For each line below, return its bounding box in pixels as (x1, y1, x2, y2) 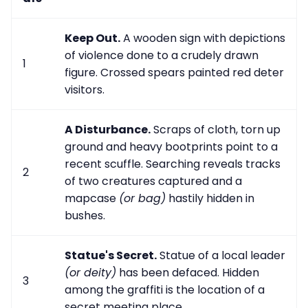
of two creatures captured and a (65, 173, 242, 190)
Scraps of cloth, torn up (151, 122, 280, 138)
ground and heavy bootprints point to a (65, 139, 278, 155)
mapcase (65, 190, 119, 207)
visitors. (65, 82, 104, 98)
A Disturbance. (65, 122, 151, 138)
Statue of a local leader (157, 247, 285, 264)
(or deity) (65, 265, 116, 281)
